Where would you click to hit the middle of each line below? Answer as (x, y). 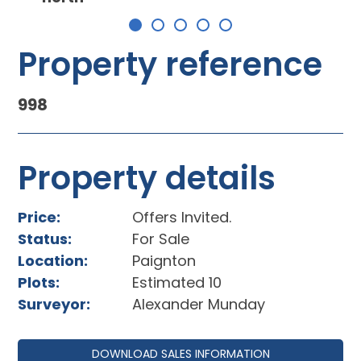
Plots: (39, 283)
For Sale (161, 239)
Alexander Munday (199, 305)
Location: (53, 261)
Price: (39, 218)
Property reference (170, 65)
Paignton (164, 261)
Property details (147, 178)
